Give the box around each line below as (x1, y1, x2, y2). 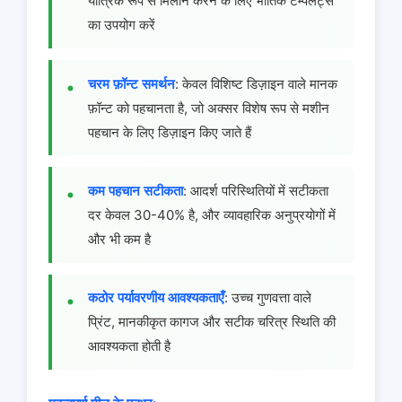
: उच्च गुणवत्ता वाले (224, 289, 311, 307)
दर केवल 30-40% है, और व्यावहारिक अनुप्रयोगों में (88, 205, 336, 223)
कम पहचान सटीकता (88, 181, 183, 199)
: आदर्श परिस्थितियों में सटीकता (183, 181, 328, 199)
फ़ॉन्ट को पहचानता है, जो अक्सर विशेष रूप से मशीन (88, 99, 329, 117)
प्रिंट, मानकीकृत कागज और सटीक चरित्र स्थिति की (88, 313, 336, 331)
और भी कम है (88, 230, 151, 248)
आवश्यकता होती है (88, 337, 170, 355)
